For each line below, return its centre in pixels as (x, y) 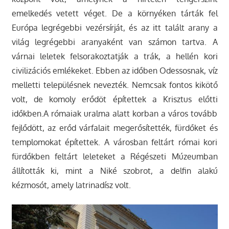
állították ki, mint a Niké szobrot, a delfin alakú (114, 170)
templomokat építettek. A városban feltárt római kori (114, 142)
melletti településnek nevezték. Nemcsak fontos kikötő (114, 85)
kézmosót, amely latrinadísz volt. (71, 185)
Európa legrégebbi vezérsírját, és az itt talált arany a (114, 27)
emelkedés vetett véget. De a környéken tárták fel (114, 13)
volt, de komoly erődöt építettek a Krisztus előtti (114, 99)
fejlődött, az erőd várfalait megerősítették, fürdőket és (114, 128)
